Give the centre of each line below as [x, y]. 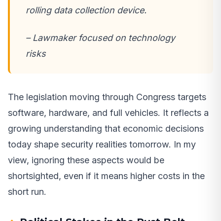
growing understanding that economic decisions [106, 128]
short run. [27, 191]
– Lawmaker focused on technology [100, 37]
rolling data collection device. [86, 10]
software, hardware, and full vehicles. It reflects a [108, 112]
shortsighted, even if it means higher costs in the [106, 176]
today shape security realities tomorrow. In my [102, 144]
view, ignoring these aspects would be [86, 160]
